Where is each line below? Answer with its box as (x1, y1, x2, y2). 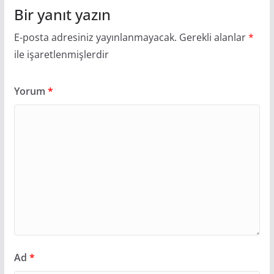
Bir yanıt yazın (13, 4, 111, 25)
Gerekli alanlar (179, 31, 248, 45)
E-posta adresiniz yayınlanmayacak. (13, 31, 177, 45)
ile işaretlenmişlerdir (13, 48, 109, 62)
